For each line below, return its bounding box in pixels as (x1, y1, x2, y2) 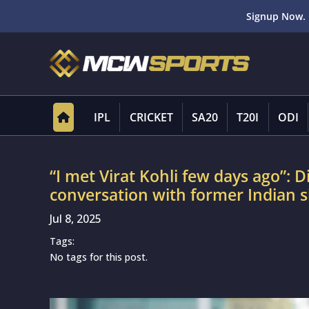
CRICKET (129, 110, 173, 125)
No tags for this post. (50, 250, 148, 263)
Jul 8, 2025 (50, 211, 101, 226)
